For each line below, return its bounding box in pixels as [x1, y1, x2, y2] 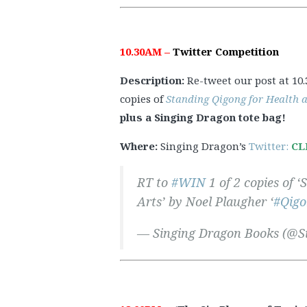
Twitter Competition [173, 44, 279, 58]
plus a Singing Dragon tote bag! [120, 110, 286, 124]
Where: [120, 138, 160, 153]
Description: [120, 73, 187, 87]
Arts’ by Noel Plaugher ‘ [137, 193, 273, 210]
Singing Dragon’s [160, 138, 249, 153]
